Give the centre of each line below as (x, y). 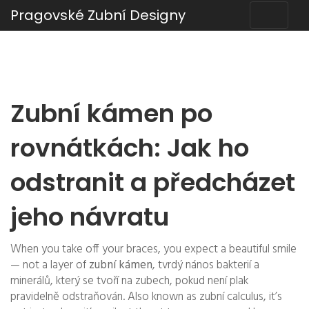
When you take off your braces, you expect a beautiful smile (153, 249)
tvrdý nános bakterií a (209, 265)
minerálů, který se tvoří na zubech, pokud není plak (129, 281)
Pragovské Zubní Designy (98, 15)
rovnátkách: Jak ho (130, 148)
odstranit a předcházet (153, 182)
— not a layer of (50, 265)
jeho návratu (90, 217)
